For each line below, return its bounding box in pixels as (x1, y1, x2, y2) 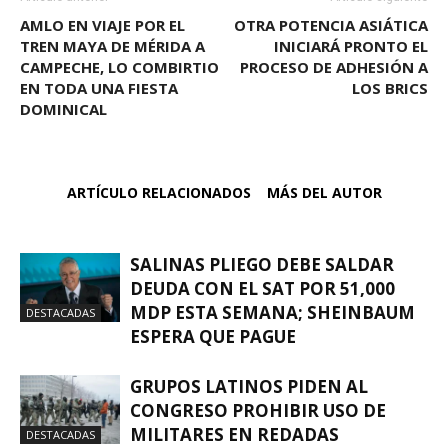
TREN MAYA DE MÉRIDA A (20, 36, 205, 57)
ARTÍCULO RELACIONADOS (66, 183, 251, 203)
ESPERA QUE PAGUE (130, 325, 296, 349)
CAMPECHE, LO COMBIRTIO (20, 57, 219, 78)
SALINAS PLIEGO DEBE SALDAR (130, 253, 394, 277)
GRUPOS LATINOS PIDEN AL (130, 375, 368, 399)
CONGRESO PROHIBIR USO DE (130, 399, 386, 423)
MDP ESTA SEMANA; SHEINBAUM (130, 301, 415, 325)
